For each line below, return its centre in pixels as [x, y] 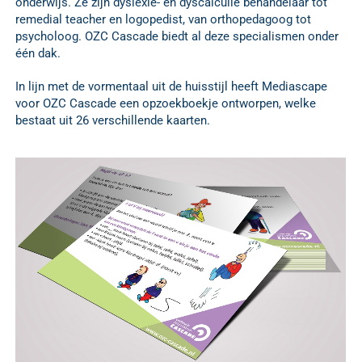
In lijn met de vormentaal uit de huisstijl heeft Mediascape [171, 87]
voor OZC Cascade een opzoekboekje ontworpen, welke [166, 104]
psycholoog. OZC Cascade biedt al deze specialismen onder [177, 37]
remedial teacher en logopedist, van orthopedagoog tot [163, 20]
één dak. [38, 54]
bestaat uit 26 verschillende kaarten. [113, 121]
